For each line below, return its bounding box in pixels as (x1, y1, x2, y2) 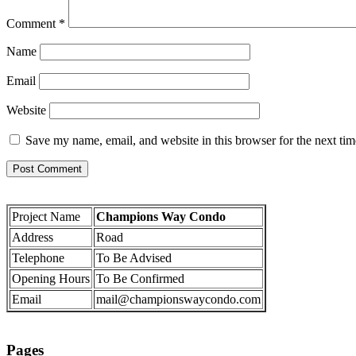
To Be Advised (96, 251, 172, 265)
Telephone (12, 251, 64, 265)
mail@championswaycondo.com (96, 292, 261, 307)
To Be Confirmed (96, 272, 184, 286)
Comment (6, 17, 59, 31)
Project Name (12, 210, 80, 224)
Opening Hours (12, 272, 90, 286)
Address (12, 230, 53, 245)
